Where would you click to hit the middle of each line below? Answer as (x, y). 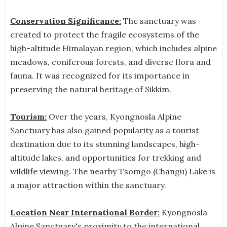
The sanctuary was (158, 21)
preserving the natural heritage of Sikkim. (90, 89)
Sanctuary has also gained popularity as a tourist (104, 130)
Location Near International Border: (85, 212)
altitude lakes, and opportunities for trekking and (105, 157)
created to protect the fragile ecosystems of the (104, 34)
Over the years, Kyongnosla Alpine (114, 116)
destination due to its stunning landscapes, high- (105, 144)
